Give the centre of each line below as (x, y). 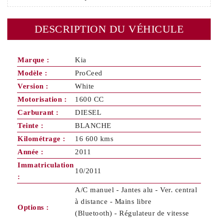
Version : (33, 86)
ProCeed (89, 73)
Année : (31, 152)
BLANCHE (93, 126)
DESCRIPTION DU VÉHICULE (109, 29)
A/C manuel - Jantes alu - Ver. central (136, 190)
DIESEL (88, 113)
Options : (33, 208)
